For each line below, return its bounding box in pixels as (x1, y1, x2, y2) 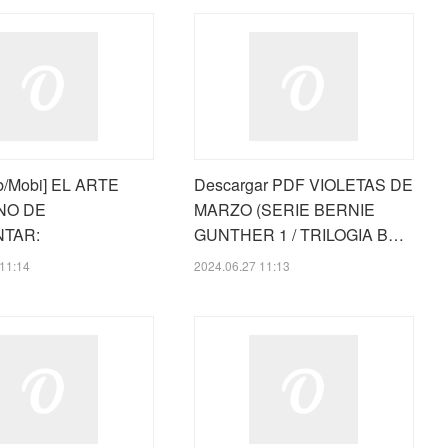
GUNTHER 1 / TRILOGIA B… (193, 223, 404, 247)
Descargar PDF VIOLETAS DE (193, 173, 413, 197)
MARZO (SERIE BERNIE (193, 198, 375, 222)
